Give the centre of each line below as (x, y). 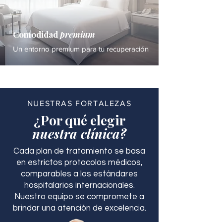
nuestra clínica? (79, 134)
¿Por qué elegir (79, 120)
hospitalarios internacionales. (79, 185)
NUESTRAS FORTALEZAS (79, 103)
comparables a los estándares (79, 174)
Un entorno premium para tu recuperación (81, 49)
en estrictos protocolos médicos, (79, 163)
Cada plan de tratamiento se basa (79, 151)
